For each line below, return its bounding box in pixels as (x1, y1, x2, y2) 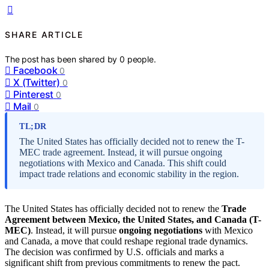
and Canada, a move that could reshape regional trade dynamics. (5, 235, 248, 246)
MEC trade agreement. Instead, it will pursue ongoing (19, 147, 222, 157)
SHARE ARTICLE (5, 29, 83, 40)
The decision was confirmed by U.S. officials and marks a (5, 246, 224, 257)
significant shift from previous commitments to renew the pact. (5, 257, 240, 268)
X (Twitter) (13, 76, 60, 88)
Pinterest (13, 88, 54, 100)
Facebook (13, 64, 58, 76)
